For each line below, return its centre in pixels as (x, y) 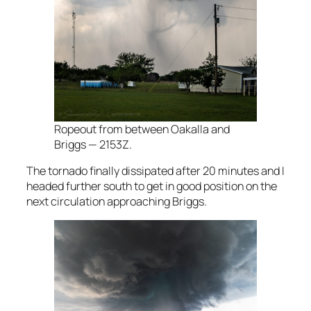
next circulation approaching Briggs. (117, 201)
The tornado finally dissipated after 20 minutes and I (155, 170)
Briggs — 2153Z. (93, 144)
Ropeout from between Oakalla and (142, 129)
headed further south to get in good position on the (152, 186)
